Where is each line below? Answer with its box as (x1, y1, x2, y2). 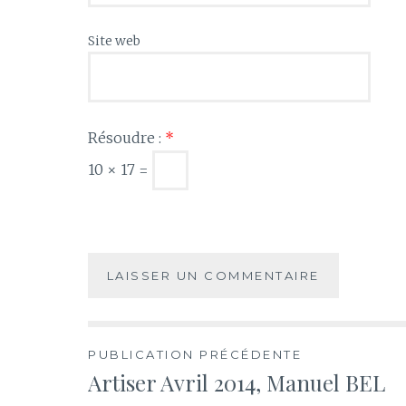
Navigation (87, 343, 252, 390)
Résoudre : (88, 128, 165, 147)
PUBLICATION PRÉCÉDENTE (88, 347, 302, 362)
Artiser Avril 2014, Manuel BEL (88, 368, 385, 398)
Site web (88, 32, 140, 49)
